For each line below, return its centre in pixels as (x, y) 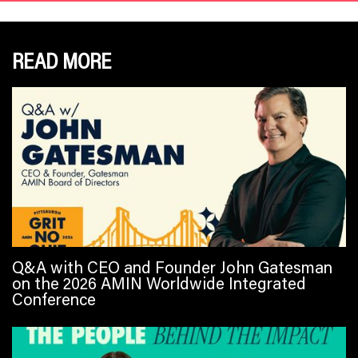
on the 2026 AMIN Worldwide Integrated (159, 282)
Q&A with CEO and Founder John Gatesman (172, 267)
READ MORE (62, 60)
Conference (54, 298)
